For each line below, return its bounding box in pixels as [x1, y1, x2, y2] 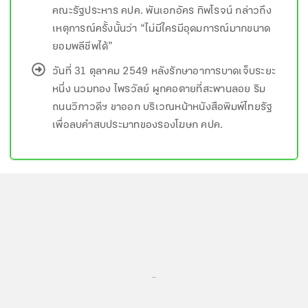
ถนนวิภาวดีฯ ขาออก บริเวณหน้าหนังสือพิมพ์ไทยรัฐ [52, 98, 273, 116]
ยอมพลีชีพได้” [52, 38, 113, 56]
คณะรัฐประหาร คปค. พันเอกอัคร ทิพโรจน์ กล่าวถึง [52, 2, 272, 20]
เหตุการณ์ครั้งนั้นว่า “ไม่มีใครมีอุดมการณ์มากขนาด [52, 20, 271, 38]
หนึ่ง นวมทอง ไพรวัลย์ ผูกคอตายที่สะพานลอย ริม [52, 80, 266, 98]
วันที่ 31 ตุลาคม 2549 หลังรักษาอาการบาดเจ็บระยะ [52, 63, 276, 80]
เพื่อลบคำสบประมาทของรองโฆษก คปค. [52, 116, 223, 134]
